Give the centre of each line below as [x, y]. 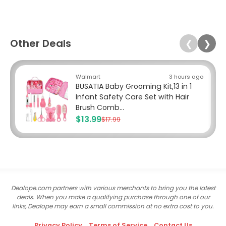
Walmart [88, 77]
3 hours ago [186, 77]
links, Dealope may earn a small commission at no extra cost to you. [113, 206]
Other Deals [41, 44]
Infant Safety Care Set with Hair [132, 97]
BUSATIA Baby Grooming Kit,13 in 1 [134, 87]
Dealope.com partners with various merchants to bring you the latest [113, 188]
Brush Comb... [100, 108]
